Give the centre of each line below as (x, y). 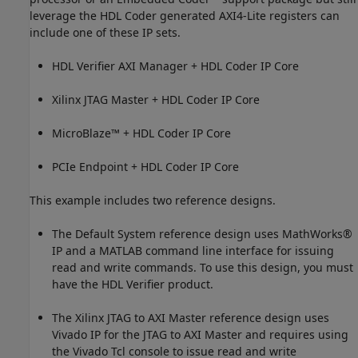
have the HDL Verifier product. (133, 284)
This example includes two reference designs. (153, 201)
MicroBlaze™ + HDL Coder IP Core (141, 133)
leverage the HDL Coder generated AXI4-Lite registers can (185, 16)
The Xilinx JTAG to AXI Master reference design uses (191, 318)
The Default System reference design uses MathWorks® (202, 234)
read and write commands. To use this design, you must (203, 268)
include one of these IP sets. (105, 33)
